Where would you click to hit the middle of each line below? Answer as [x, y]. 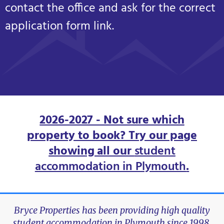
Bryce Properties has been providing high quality [112, 210]
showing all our [91, 152]
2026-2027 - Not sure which [112, 121]
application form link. [59, 27]
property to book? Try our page [112, 136]
